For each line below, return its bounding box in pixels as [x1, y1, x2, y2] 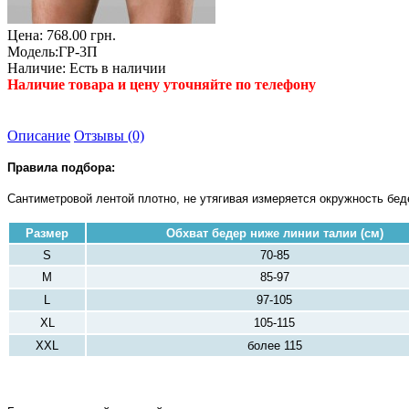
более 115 [246, 339, 302, 353]
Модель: [7, 44, 58, 60]
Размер [26, 226, 68, 241]
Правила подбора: [7, 161, 115, 175]
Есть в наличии [69, 60, 166, 77]
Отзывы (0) [74, 128, 144, 144]
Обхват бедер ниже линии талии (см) [165, 226, 383, 241]
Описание [7, 128, 70, 144]
